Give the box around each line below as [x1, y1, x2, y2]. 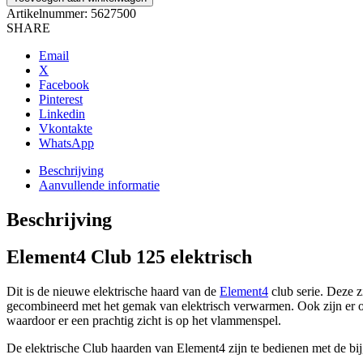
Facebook [39, 77, 89, 92]
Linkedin [39, 106, 85, 121]
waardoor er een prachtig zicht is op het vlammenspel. [6, 314, 281, 328]
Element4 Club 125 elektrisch [6, 246, 257, 268]
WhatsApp [39, 135, 94, 150]
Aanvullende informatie [39, 177, 160, 192]
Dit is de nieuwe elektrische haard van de [6, 284, 220, 299]
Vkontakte [39, 121, 92, 135]
